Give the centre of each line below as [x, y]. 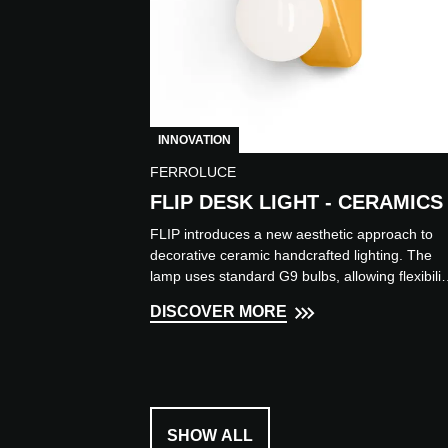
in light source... [200, 297]
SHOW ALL [210, 436]
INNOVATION [194, 140]
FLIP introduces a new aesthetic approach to [291, 234]
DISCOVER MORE [218, 312]
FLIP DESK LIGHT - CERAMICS [296, 202]
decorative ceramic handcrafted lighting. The [291, 255]
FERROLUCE [193, 172]
